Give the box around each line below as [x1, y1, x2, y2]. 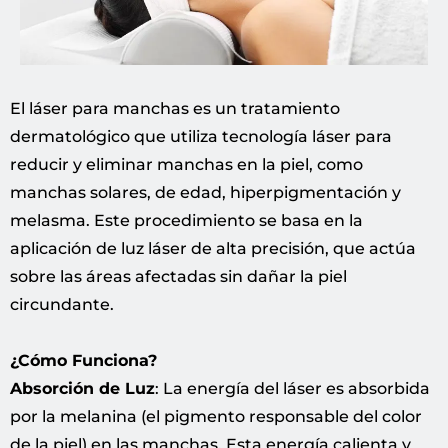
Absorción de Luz [10, 379, 155, 399]
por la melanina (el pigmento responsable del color [10, 407, 422, 427]
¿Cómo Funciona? [10, 351, 157, 371]
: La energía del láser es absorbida [155, 379, 430, 399]
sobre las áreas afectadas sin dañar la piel [10, 267, 347, 287]
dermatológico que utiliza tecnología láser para [10, 127, 392, 147]
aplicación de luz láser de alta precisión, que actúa [10, 239, 416, 259]
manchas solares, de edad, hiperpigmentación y [10, 183, 401, 203]
